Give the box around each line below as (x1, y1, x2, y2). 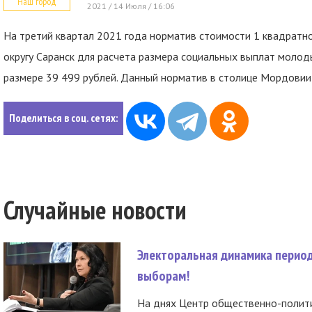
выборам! (137, 267, 189, 285)
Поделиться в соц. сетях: (9, 111, 118, 125)
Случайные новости (3, 194, 187, 226)
